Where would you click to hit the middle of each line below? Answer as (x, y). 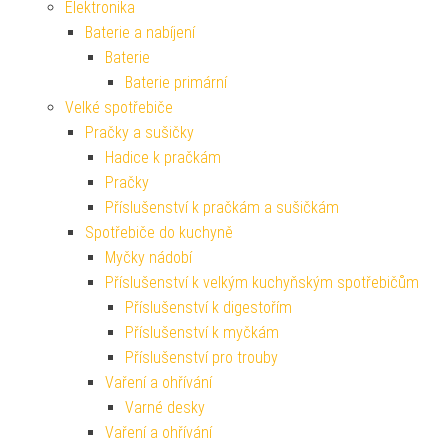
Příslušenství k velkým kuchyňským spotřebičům (262, 283)
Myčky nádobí (148, 258)
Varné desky (165, 408)
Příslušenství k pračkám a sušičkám (222, 208)
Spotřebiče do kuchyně (159, 233)
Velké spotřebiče (119, 108)
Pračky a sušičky (139, 133)
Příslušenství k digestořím (208, 308)
